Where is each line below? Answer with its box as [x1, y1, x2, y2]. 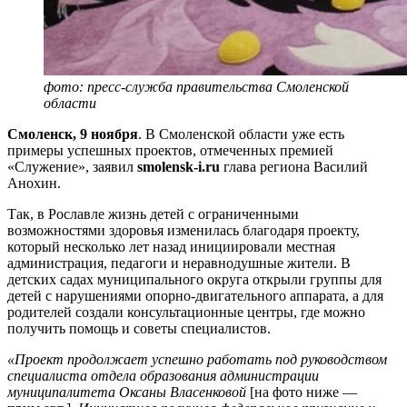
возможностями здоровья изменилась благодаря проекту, [7, 222, 360, 238]
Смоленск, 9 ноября [7, 125, 138, 142]
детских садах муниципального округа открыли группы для [7, 271, 382, 287]
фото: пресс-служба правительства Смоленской [44, 78, 349, 94]
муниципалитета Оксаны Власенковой [7, 383, 250, 400]
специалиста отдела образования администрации [7, 367, 319, 383]
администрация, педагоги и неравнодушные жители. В [7, 254, 351, 271]
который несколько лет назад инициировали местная [7, 238, 335, 254]
